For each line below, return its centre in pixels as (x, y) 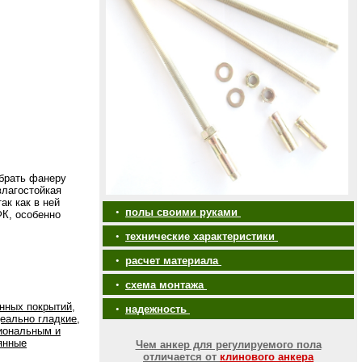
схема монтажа (166, 285)
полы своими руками (183, 212)
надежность (158, 309)
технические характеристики (202, 236)
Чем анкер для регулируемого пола (228, 345)
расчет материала (173, 261)
